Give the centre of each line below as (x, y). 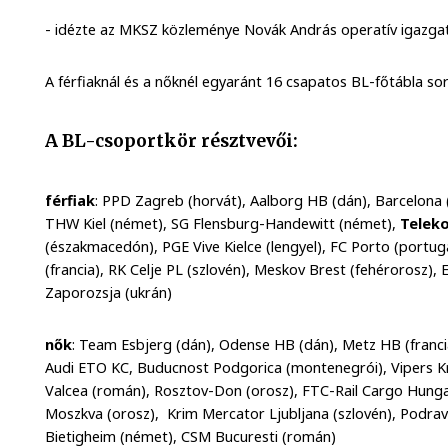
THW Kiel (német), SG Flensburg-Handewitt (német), (223, 223)
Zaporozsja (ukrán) (115, 292)
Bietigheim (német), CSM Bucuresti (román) (191, 436)
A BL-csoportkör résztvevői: (172, 140)
